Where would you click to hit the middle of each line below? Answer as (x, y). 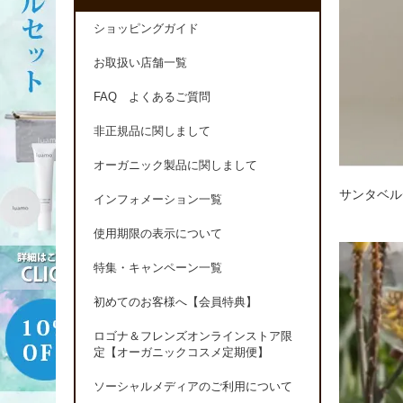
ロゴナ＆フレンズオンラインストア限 (193, 337)
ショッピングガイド (146, 29)
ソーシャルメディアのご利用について (193, 387)
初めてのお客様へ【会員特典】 (175, 303)
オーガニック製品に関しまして (175, 166)
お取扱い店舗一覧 (140, 63)
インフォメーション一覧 (158, 200)
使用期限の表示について (158, 234)
